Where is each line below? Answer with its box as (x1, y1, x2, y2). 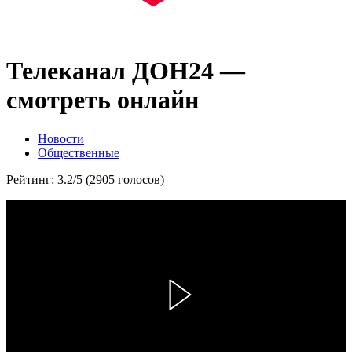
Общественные (38, 145, 119, 159)
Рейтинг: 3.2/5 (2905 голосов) (6, 172, 164, 186)
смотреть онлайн (6, 86, 199, 115)
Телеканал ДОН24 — (6, 57, 245, 86)
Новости (38, 131, 84, 145)
